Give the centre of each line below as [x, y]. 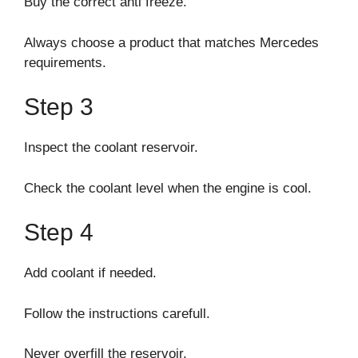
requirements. [65, 62]
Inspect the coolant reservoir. [111, 148]
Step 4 [59, 233]
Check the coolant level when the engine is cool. [168, 188]
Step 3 [59, 107]
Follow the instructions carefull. [117, 313]
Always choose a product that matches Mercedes [171, 42]
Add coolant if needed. [90, 273]
